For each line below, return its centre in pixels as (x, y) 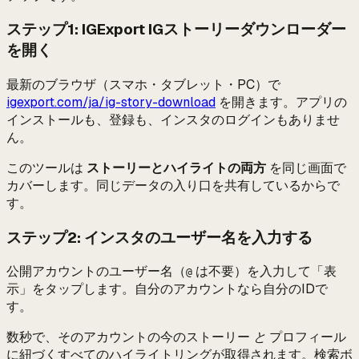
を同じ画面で (306, 167)
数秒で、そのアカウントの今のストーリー (130, 337)
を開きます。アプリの (281, 102)
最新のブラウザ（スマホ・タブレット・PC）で (143, 84)
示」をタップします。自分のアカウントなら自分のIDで (167, 289)
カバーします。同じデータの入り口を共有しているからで (173, 185)
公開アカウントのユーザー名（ (96, 272)
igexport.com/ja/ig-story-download (111, 102)
